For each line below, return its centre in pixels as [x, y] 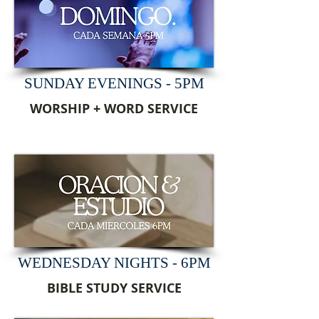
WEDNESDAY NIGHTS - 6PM [114, 263]
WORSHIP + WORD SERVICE [114, 109]
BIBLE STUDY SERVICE [114, 288]
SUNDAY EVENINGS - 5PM [114, 83]
